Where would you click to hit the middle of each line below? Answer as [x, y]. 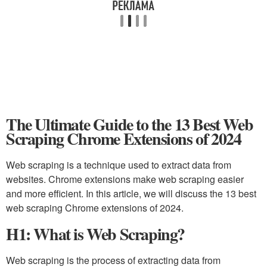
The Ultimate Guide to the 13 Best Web [130, 124]
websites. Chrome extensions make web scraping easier [125, 179]
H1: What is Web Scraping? [95, 234]
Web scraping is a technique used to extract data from [119, 165]
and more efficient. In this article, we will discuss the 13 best [131, 193]
